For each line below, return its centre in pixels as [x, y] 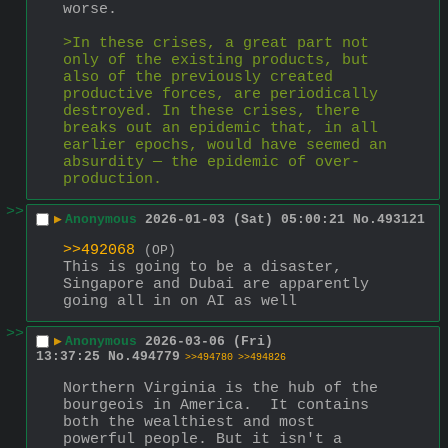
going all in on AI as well [180, 301]
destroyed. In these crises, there [211, 111]
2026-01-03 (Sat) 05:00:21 [245, 220]
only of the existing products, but [216, 60]
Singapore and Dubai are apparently [216, 284]
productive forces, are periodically [220, 94]
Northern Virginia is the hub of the [220, 388]
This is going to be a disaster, [202, 267]
